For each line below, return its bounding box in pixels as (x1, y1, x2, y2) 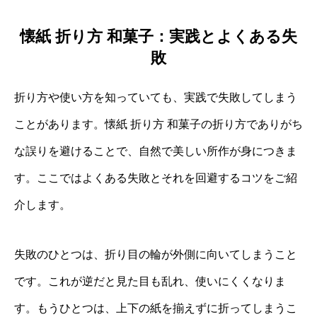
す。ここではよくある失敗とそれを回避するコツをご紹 (14, 172, 297, 185)
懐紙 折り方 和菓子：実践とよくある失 (20, 28, 297, 46)
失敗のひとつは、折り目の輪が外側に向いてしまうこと (14, 248, 297, 261)
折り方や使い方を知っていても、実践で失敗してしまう (14, 91, 297, 104)
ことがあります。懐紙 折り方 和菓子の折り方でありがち (14, 118, 303, 131)
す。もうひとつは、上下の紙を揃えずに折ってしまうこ (14, 302, 297, 315)
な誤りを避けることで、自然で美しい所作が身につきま (14, 145, 297, 158)
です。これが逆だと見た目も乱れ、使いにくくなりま (14, 275, 286, 288)
